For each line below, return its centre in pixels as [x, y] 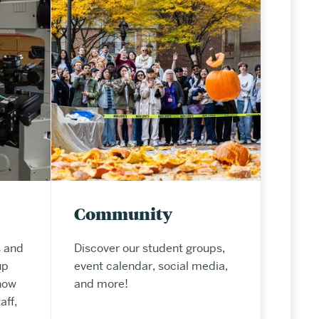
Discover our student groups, [149, 248]
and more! [101, 283]
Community [123, 213]
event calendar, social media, [151, 266]
